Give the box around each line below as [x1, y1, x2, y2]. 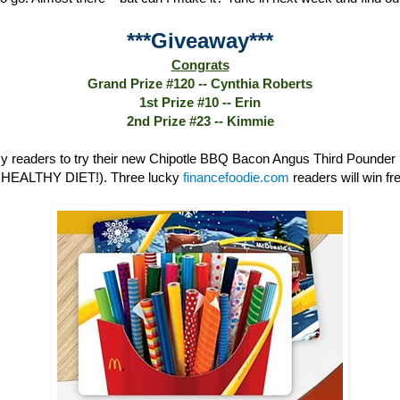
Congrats [171, 56, 229, 72]
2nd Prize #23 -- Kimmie [126, 112, 274, 129]
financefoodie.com [183, 169, 289, 185]
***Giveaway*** [127, 28, 273, 53]
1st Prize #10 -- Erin [139, 94, 261, 110]
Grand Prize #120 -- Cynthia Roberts [87, 75, 312, 91]
